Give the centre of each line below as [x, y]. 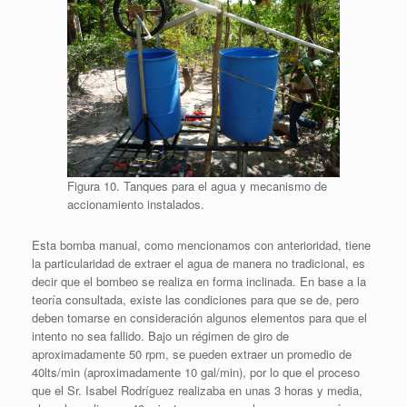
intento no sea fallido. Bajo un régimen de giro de [160, 335]
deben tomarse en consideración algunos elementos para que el [199, 317]
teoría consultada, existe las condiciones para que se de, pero [195, 299]
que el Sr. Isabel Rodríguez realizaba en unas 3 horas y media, [197, 390]
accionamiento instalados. [136, 203]
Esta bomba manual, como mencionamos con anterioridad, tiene [201, 244]
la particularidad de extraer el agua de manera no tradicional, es [199, 263]
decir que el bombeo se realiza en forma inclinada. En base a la [199, 281]
